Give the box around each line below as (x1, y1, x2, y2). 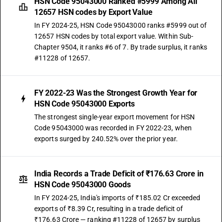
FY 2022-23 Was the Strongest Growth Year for (34, 88, 198, 98)
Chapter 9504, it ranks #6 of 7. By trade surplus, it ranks (34, 43, 207, 51)
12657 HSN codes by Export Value (34, 7, 153, 17)
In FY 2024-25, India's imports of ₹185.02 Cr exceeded (34, 194, 201, 202)
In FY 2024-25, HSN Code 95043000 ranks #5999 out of (34, 21, 207, 29)
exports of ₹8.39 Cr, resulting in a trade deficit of (34, 205, 183, 213)
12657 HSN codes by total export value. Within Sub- (34, 32, 194, 40)
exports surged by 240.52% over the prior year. (34, 135, 178, 143)
